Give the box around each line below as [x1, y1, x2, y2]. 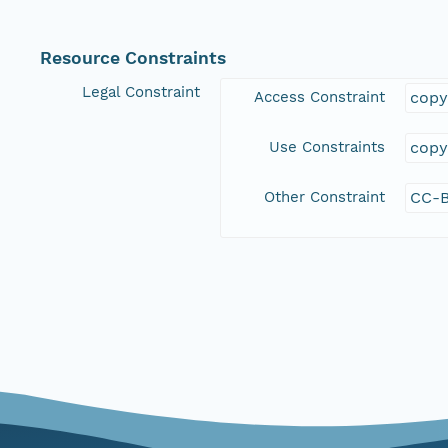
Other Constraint [264, 188, 385, 207]
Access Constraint [254, 88, 385, 107]
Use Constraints [269, 138, 385, 157]
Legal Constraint [82, 83, 200, 102]
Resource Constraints [40, 48, 226, 69]
